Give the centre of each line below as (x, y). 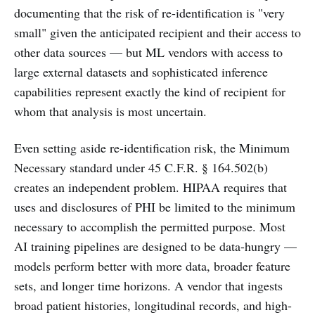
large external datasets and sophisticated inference (141, 72)
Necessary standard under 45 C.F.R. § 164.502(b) (141, 167)
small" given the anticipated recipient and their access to (157, 32)
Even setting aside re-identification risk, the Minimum (152, 148)
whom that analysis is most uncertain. (110, 111)
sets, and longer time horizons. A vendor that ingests (148, 285)
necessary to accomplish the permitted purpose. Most (150, 226)
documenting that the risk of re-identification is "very (149, 13)
